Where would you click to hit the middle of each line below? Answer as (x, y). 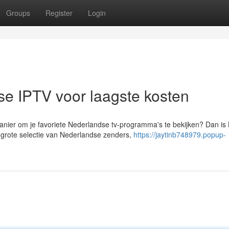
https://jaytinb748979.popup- (180, 134)
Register (59, 13)
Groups (18, 13)
